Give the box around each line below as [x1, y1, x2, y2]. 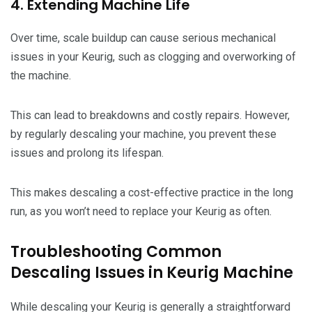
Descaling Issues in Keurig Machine [10, 261, 293, 283]
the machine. [10, 68, 71, 82]
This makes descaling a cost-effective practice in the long [10, 185, 293, 199]
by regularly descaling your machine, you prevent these [10, 127, 276, 141]
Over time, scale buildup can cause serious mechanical [10, 31, 276, 45]
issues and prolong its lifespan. [10, 146, 164, 159]
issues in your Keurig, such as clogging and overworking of [10, 49, 296, 63]
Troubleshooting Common [10, 240, 221, 263]
